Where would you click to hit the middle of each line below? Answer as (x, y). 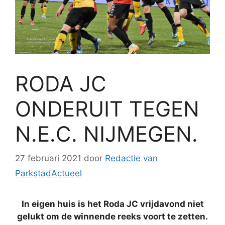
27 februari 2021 (48, 158)
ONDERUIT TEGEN (107, 108)
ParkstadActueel (48, 174)
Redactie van (131, 158)
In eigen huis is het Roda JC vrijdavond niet (113, 204)
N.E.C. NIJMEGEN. (106, 134)
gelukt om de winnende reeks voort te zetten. (113, 217)
